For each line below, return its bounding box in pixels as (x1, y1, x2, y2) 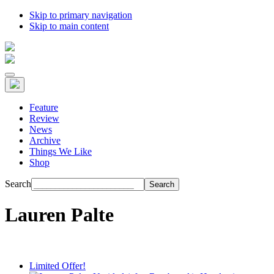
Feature (29, 102, 58, 113)
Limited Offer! (29, 260, 86, 271)
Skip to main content (29, 21, 109, 31)
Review (29, 113, 59, 124)
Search (5, 179, 31, 189)
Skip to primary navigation (29, 10, 132, 20)
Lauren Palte (5, 204, 114, 226)
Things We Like (29, 146, 92, 157)
